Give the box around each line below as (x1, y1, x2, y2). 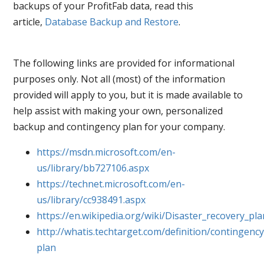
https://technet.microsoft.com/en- (36, 177, 185, 190)
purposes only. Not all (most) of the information (12, 72, 225, 85)
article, (12, 15, 45, 28)
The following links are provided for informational (12, 56, 235, 70)
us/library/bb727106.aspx (36, 161, 149, 174)
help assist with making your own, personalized (12, 104, 223, 117)
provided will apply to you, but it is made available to (12, 88, 243, 101)
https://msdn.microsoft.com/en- (36, 145, 176, 159)
